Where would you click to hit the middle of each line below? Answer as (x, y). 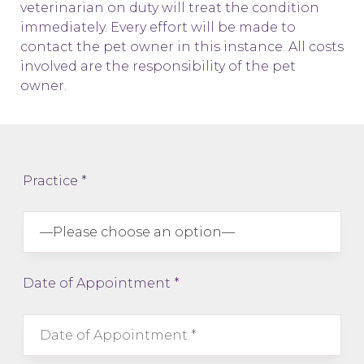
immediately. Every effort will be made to (158, 27)
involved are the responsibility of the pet (158, 66)
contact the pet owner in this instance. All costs (182, 47)
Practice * (54, 180)
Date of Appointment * (101, 283)
